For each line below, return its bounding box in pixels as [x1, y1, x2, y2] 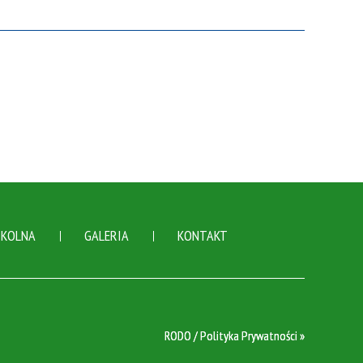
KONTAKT [177, 226, 228, 245]
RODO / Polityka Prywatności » [164, 327, 305, 344]
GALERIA [84, 226, 129, 245]
